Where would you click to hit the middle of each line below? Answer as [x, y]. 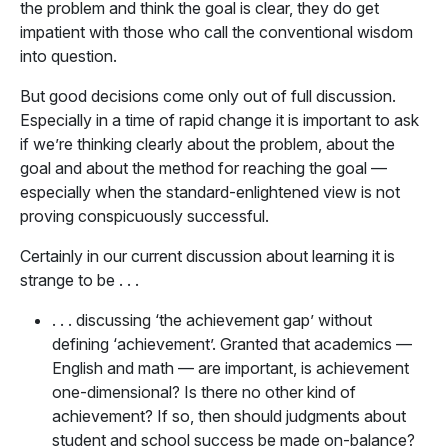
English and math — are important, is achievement [230, 368]
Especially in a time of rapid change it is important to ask [219, 120]
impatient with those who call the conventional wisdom [216, 32]
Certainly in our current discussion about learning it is [207, 256]
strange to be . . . [79, 280]
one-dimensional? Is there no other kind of [204, 392]
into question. [68, 56]
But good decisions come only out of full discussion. [208, 96]
